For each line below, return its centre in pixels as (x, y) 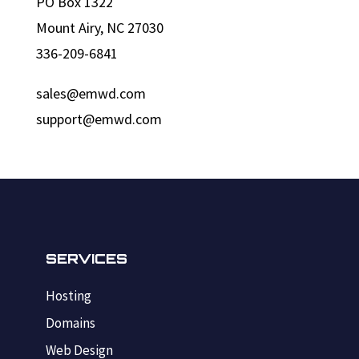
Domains (70, 323)
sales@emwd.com (91, 93)
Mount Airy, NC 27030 (99, 27)
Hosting (68, 295)
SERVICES (86, 258)
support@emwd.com (99, 119)
